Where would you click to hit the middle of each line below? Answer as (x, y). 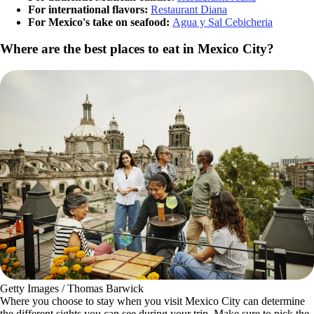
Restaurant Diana (189, 9)
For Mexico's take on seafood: (100, 22)
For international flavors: (89, 9)
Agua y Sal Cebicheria (223, 22)
